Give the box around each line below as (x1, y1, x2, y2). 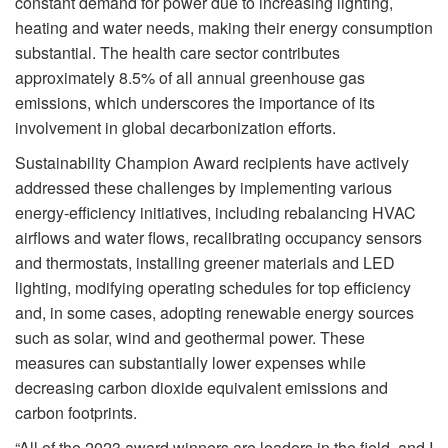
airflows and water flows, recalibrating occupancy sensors (15, 226, 422, 250)
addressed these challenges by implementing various (15, 176, 392, 200)
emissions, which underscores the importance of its (15, 91, 375, 115)
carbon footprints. (15, 401, 137, 425)
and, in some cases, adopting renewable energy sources (15, 301, 414, 325)
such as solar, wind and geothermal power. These (15, 326, 365, 350)
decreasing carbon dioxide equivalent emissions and (15, 376, 388, 400)
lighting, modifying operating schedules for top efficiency (15, 276, 411, 300)
